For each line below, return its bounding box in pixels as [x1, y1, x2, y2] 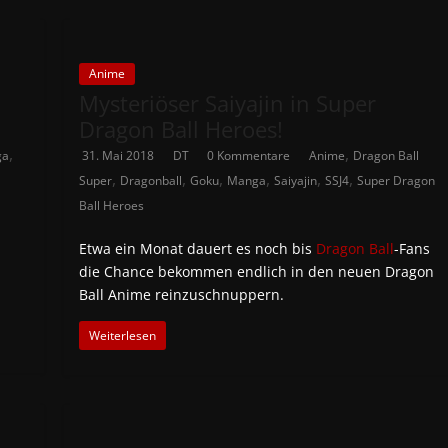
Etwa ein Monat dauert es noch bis [79, 239, 317, 258]
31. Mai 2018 [82, 147, 155, 164]
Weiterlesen [89, 327, 157, 344]
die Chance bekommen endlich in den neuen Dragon [79, 262, 435, 281]
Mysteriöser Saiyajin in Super [79, 88, 377, 118]
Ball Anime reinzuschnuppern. [79, 285, 285, 304]
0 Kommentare [207, 147, 291, 164]
